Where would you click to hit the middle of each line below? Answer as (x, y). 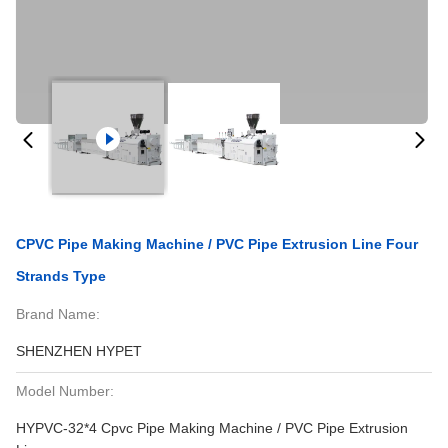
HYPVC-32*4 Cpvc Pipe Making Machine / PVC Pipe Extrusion (212, 428)
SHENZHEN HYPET (79, 351)
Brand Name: (58, 314)
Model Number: (65, 391)
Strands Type (61, 276)
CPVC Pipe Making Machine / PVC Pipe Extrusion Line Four (217, 244)
